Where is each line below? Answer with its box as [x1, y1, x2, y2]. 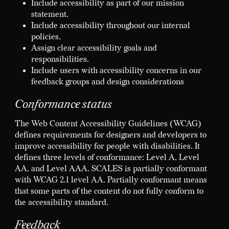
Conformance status [14, 97, 112, 111]
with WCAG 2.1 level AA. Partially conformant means [14, 175, 207, 185]
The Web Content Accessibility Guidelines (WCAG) [14, 119, 201, 129]
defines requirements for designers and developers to [14, 130, 207, 140]
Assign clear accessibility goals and [31, 43, 157, 53]
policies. [31, 32, 61, 42]
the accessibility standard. [14, 197, 108, 208]
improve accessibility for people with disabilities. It [14, 141, 200, 151]
